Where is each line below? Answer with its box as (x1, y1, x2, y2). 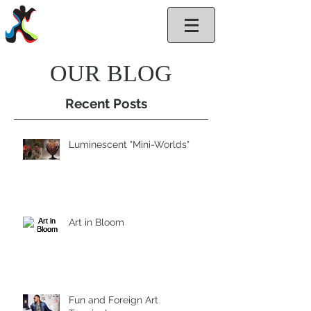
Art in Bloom (69, 217, 124, 228)
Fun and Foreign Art (69, 294, 158, 305)
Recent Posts (65, 96, 147, 111)
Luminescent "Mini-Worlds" (69, 139, 190, 150)
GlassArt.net (51, 15, 128, 33)
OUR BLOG (50, 60, 172, 86)
